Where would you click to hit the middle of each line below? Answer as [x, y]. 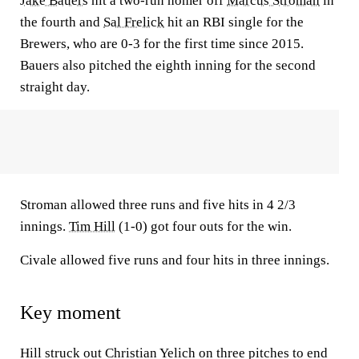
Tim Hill [92, 226]
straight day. [55, 87]
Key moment [71, 313]
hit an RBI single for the [234, 22]
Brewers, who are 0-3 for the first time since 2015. [162, 44]
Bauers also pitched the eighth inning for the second [168, 65]
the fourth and [62, 22]
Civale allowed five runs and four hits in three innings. [175, 260]
